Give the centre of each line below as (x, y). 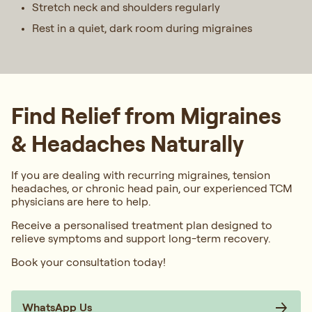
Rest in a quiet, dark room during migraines (142, 28)
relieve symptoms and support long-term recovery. (141, 239)
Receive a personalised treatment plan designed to (142, 225)
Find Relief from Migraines (146, 116)
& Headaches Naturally (127, 144)
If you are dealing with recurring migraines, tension (141, 175)
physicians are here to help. (81, 202)
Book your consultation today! (88, 262)
